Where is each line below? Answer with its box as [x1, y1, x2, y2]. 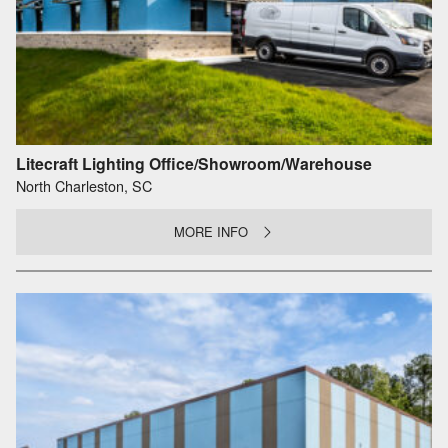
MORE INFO [174, 222, 249, 242]
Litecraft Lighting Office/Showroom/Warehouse [16, 152, 372, 176]
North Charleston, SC [16, 175, 152, 197]
